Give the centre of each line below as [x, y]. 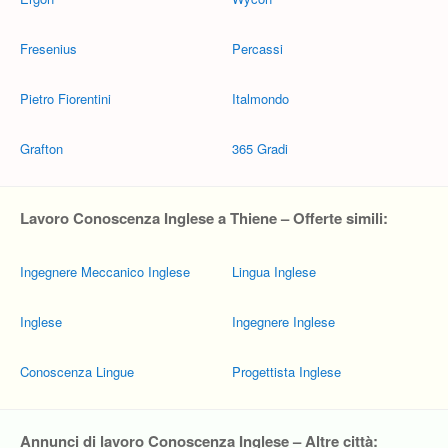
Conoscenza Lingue [77, 371]
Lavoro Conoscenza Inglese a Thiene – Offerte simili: [204, 218]
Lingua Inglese [274, 271]
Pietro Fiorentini [65, 98]
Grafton [41, 148]
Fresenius [48, 48]
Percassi [257, 48]
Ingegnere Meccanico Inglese [105, 271]
